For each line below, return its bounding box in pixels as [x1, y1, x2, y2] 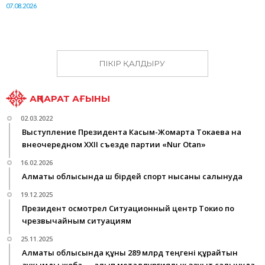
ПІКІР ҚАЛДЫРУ [99, 59, 166, 69]
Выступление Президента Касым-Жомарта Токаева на [22, 127, 241, 138]
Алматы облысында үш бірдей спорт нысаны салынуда [22, 171, 243, 182]
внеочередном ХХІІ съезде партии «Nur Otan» [22, 139, 206, 150]
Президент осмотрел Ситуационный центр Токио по [22, 203, 234, 214]
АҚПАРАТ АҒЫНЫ [30, 93, 110, 105]
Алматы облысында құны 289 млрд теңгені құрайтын [22, 247, 238, 258]
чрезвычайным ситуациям [22, 215, 131, 227]
